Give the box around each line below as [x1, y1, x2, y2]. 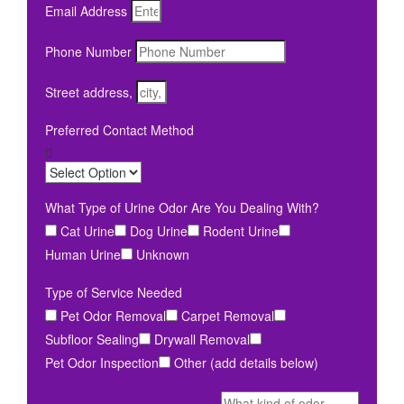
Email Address [45, 2, 127, 20]
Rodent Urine [203, 222, 279, 240]
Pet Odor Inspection [45, 353, 159, 372]
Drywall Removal [154, 330, 250, 348]
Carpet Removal [181, 307, 274, 325]
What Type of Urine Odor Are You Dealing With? [45, 198, 319, 216]
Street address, [45, 83, 133, 101]
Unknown [136, 245, 189, 263]
